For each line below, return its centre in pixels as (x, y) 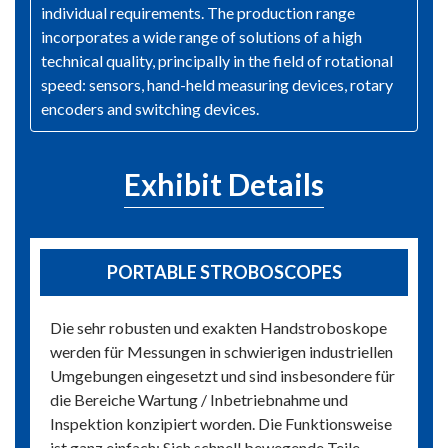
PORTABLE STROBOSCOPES (224, 272)
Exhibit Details (224, 184)
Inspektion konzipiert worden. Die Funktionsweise (221, 424)
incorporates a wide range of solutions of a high (201, 37)
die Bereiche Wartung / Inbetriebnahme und (199, 400)
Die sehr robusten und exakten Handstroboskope (218, 328)
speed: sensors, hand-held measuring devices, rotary (217, 85)
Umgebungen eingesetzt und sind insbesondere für (222, 376)
